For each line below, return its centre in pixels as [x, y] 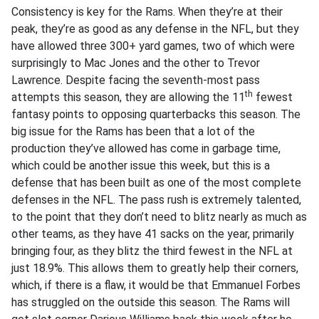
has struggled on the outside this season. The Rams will [151, 303]
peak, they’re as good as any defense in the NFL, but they [155, 29]
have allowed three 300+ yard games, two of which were [153, 46]
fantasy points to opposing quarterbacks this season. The [156, 115]
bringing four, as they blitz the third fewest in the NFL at [152, 251]
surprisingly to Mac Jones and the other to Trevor [136, 63]
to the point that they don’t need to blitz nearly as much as [159, 217]
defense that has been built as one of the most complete [156, 183]
